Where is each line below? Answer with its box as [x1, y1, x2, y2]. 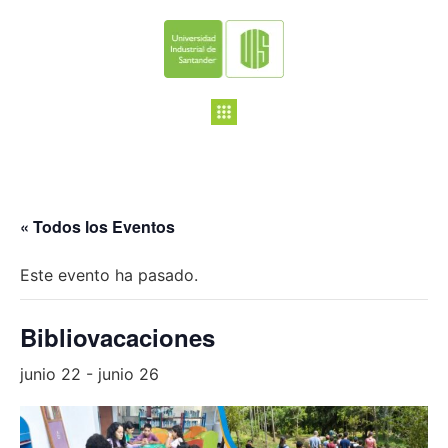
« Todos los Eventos [20, 214, 175, 238]
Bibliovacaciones [20, 319, 215, 354]
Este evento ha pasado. [20, 264, 198, 285]
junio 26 [98, 363, 159, 384]
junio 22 [20, 363, 81, 384]
